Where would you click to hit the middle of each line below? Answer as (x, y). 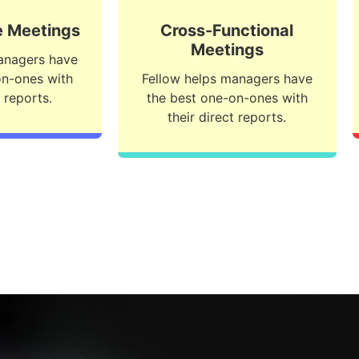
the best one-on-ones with (227, 97)
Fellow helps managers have (227, 78)
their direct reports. (227, 117)
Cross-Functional (227, 30)
